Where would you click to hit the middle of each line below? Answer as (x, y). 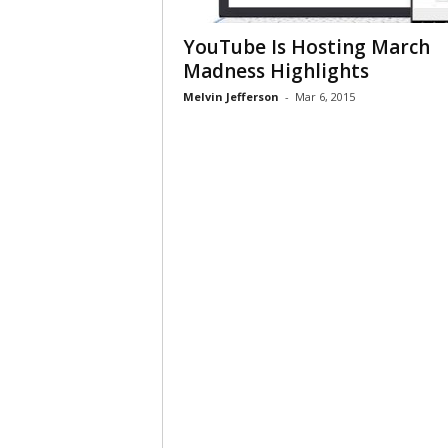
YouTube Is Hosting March (306, 47)
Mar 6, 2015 (324, 96)
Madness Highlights (275, 71)
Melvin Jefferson (230, 96)
